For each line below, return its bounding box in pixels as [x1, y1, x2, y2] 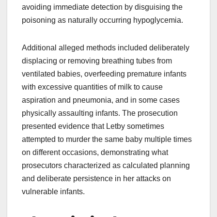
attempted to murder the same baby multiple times [22, 135, 192, 143]
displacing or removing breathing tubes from [22, 56, 172, 65]
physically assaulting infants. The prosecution [22, 108, 178, 117]
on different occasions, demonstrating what [22, 148, 168, 156]
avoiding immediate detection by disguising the [22, 2, 183, 11]
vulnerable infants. [22, 187, 85, 196]
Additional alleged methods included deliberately [22, 43, 189, 52]
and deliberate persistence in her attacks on [22, 174, 171, 183]
